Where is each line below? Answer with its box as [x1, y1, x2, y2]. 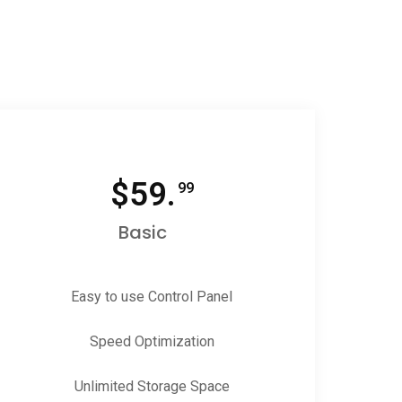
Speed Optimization [89, 333, 214, 350]
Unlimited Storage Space [74, 378, 230, 395]
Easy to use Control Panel [71, 288, 233, 305]
